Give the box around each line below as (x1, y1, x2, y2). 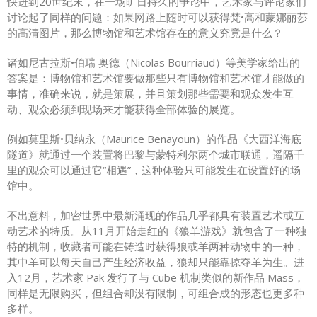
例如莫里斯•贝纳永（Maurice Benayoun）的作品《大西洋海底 (7, 131, 301, 146)
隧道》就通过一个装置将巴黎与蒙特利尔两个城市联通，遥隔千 (7, 146, 304, 161)
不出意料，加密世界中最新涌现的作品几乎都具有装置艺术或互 (7, 207, 304, 222)
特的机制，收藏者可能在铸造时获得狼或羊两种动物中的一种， (7, 238, 304, 253)
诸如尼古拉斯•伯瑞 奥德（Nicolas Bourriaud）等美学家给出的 (7, 54, 300, 69)
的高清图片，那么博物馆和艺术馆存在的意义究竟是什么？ (7, 25, 283, 40)
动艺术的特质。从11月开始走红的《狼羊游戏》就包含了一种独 (7, 223, 306, 238)
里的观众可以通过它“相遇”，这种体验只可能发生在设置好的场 (7, 162, 301, 177)
